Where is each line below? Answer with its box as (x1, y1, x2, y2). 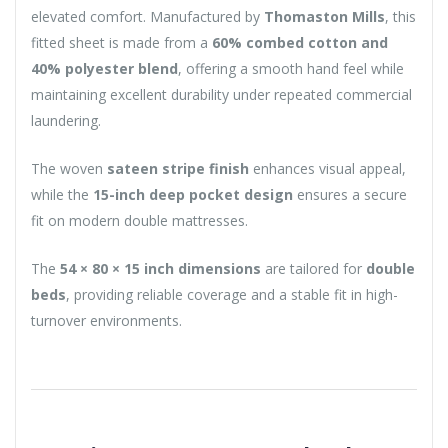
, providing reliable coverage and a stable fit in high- (66, 284, 398, 304)
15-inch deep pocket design (93, 184, 293, 204)
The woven (31, 158, 107, 178)
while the (31, 184, 93, 204)
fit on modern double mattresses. (31, 210, 248, 230)
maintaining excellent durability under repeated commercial (31, 84, 412, 104)
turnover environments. (31, 310, 182, 330)
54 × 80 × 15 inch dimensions (60, 258, 261, 278)
